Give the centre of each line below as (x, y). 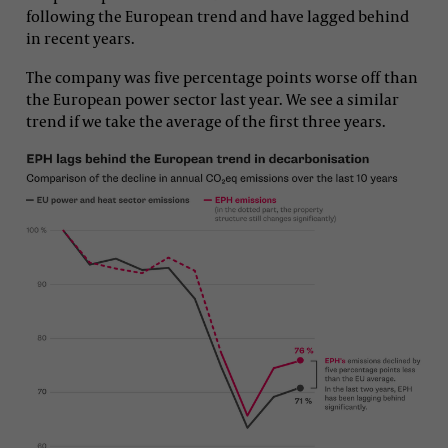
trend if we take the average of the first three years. (206, 120)
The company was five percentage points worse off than (222, 76)
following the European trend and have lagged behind (217, 15)
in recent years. (80, 37)
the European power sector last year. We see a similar (212, 98)
